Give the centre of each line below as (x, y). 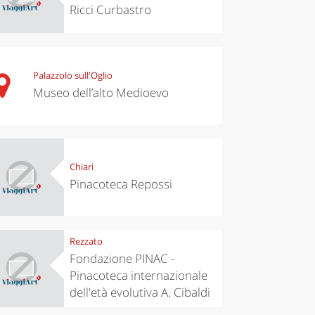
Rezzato (86, 242)
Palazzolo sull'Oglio (72, 76)
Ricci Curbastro (110, 10)
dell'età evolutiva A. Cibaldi (140, 292)
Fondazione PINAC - (122, 259)
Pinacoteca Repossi (121, 184)
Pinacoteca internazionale (138, 276)
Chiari (81, 167)
